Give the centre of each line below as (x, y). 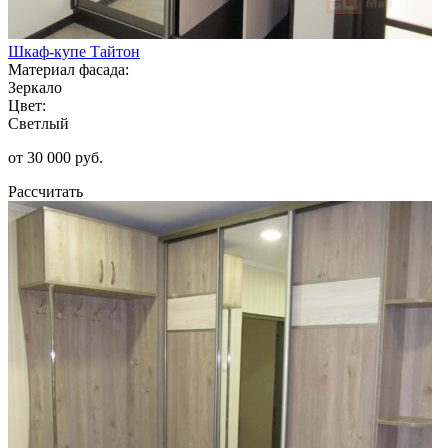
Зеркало (35, 87)
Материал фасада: (68, 69)
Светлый (38, 123)
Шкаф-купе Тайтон (74, 51)
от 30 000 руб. (55, 157)
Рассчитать (45, 191)
